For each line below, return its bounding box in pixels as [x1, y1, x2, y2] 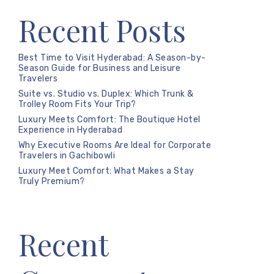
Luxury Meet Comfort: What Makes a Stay [18, 166, 194, 176]
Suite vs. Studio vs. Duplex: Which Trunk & [18, 89, 194, 99]
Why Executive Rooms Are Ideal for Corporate [18, 140, 212, 150]
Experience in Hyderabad [18, 125, 123, 135]
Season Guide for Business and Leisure [18, 63, 181, 73]
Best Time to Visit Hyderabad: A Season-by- [18, 53, 206, 63]
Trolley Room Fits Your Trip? [18, 99, 136, 109]
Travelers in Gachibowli [18, 150, 116, 161]
